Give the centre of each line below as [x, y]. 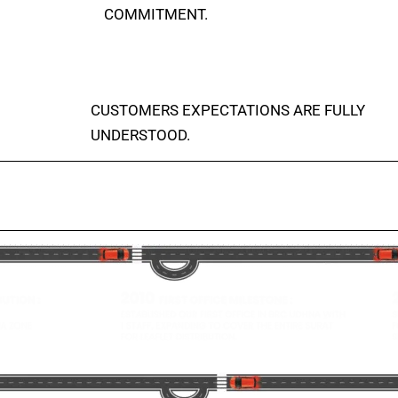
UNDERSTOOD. [140, 135]
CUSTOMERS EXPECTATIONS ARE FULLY [227, 111]
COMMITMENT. [155, 15]
